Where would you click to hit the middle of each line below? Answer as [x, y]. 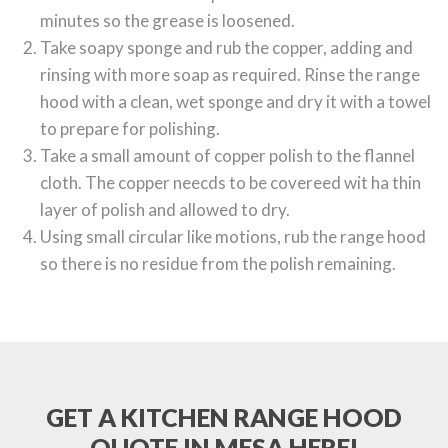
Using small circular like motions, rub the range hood [233, 236]
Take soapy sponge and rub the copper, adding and [226, 47]
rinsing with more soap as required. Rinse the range [230, 74]
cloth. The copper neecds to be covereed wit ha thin [230, 182]
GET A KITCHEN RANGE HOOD [224, 416]
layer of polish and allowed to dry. [165, 209]
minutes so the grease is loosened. [167, 20]
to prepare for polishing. [130, 128]
